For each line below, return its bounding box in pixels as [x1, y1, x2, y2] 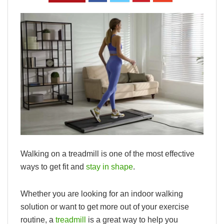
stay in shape [86, 162, 133, 171]
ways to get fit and [20, 162, 86, 171]
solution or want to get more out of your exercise [20, 202, 189, 211]
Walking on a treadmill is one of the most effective [20, 149, 194, 158]
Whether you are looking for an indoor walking [20, 189, 183, 198]
